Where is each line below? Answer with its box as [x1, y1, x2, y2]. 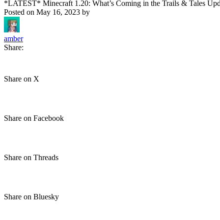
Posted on [4, 8, 36, 16]
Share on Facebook [4, 114, 64, 122]
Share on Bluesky [4, 192, 59, 201]
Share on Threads [4, 153, 58, 162]
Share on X [4, 75, 39, 83]
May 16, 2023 [36, 8, 80, 16]
